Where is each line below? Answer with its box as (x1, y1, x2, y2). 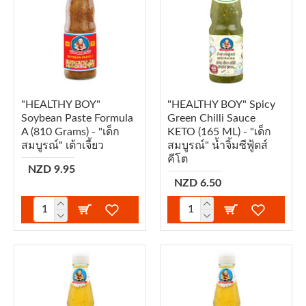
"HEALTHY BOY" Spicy (167, 98, 275, 110)
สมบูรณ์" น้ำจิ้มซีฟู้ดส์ (167, 139, 268, 151)
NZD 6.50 (173, 177, 221, 189)
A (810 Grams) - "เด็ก (21, 126, 120, 137)
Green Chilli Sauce (167, 112, 255, 124)
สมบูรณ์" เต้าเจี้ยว (21, 139, 104, 151)
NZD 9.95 (28, 163, 75, 175)
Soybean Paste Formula (21, 112, 133, 124)
